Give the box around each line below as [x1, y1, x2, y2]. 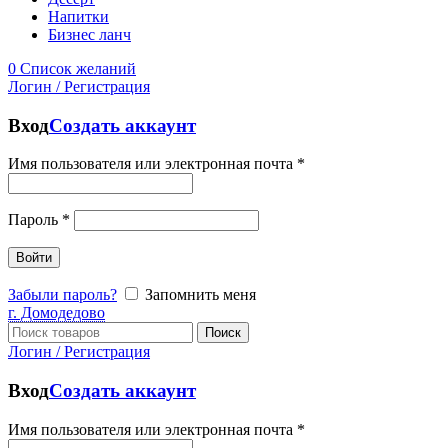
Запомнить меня [145, 286, 256, 304]
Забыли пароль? [8, 286, 117, 304]
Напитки [48, 8, 109, 25]
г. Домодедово [8, 304, 105, 322]
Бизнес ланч [48, 26, 131, 43]
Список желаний [20, 60, 136, 77]
